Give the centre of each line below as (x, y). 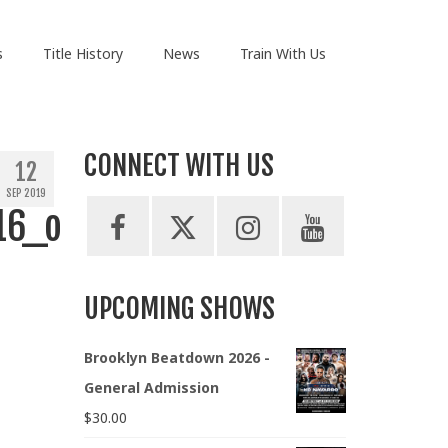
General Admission (151, 388)
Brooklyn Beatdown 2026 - (176, 358)
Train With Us (282, 53)
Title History (82, 53)
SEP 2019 (25, 193)
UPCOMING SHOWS (179, 309)
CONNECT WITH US (178, 166)
